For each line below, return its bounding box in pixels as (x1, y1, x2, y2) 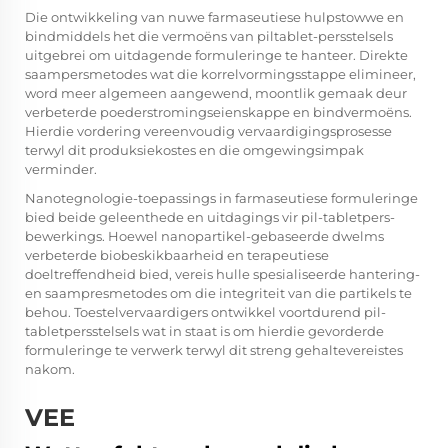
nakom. (25, 361, 75, 378)
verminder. (25, 161, 97, 178)
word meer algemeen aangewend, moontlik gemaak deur (25, 85, 407, 102)
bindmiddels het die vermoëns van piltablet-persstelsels (25, 28, 393, 45)
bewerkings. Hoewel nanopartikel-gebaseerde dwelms (25, 228, 384, 245)
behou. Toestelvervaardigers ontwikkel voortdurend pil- (25, 304, 386, 321)
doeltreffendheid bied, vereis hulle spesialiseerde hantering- (25, 266, 420, 283)
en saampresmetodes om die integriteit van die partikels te (25, 285, 412, 302)
